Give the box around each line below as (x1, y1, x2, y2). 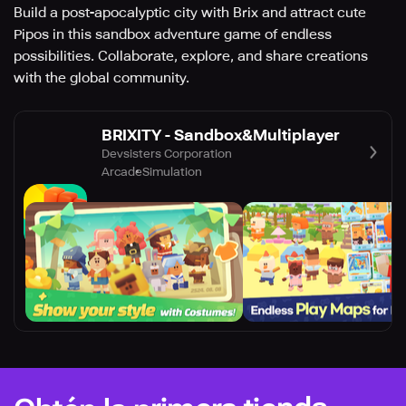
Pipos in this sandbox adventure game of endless (14, 26, 332, 43)
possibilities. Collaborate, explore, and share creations (14, 48, 368, 64)
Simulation (142, 164, 202, 179)
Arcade (101, 164, 142, 179)
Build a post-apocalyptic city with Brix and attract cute (14, 5, 366, 21)
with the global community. (14, 70, 189, 86)
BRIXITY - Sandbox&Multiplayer (101, 125, 340, 144)
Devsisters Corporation (101, 146, 232, 160)
